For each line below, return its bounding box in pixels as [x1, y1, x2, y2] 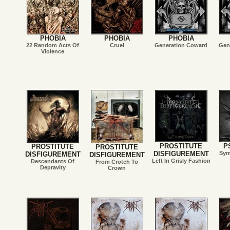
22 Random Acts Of [26, 42, 79, 48]
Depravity [40, 164, 66, 170]
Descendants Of [31, 158, 74, 164]
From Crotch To [95, 159, 138, 165]
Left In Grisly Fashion [151, 158, 210, 164]
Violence [41, 48, 64, 54]
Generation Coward [155, 42, 207, 48]
